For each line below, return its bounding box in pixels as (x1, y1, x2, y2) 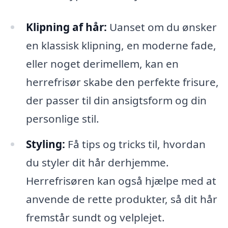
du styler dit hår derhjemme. (25, 155, 169, 169)
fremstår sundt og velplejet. (25, 210, 165, 224)
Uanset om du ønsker (106, 20, 217, 35)
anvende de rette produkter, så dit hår (25, 191, 217, 206)
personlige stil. (25, 111, 99, 126)
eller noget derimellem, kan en (25, 56, 179, 71)
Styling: (25, 136, 65, 151)
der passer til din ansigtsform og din (25, 93, 207, 108)
